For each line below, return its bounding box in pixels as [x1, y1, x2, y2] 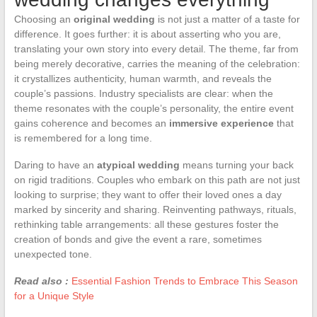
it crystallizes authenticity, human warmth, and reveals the [13, 72, 272, 84]
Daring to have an [13, 158, 97, 171]
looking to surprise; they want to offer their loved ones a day [13, 188, 282, 200]
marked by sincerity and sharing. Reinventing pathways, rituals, [13, 203, 296, 215]
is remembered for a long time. [13, 132, 152, 144]
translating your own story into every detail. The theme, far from [13, 42, 299, 54]
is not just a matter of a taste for [154, 13, 300, 25]
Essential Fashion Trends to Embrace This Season [71, 275, 298, 287]
